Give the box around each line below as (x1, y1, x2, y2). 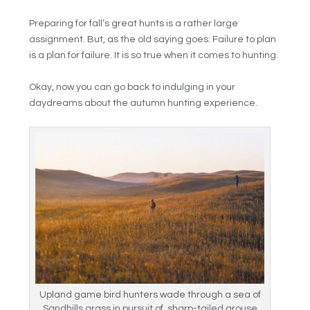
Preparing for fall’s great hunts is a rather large (29, 19, 239, 29)
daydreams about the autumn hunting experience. (29, 98, 258, 108)
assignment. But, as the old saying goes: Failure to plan (29, 35, 277, 45)
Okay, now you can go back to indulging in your (29, 82, 236, 92)
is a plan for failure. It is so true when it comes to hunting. (29, 51, 279, 61)
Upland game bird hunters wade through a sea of (39, 289, 261, 300)
